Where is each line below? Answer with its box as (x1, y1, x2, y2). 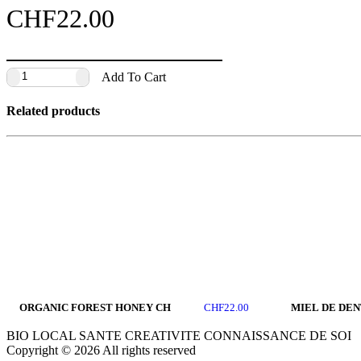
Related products (6, 104, 100, 118)
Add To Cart (102, 69, 166, 84)
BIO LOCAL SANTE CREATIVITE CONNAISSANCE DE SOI (6, 328, 351, 342)
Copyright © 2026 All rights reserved (6, 342, 196, 357)
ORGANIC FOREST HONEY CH (19, 301, 171, 313)
